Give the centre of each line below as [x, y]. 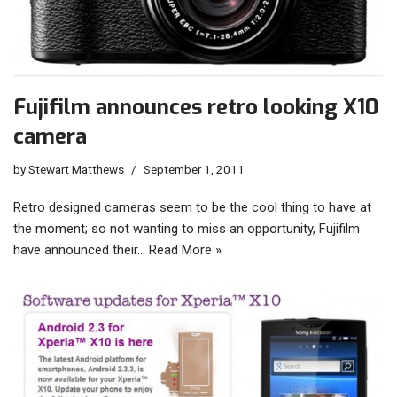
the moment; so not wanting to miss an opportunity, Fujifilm [187, 229]
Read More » [185, 250]
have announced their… [81, 250]
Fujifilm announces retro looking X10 [196, 108]
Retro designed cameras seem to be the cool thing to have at [192, 208]
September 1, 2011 [194, 170]
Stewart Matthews [76, 170]
